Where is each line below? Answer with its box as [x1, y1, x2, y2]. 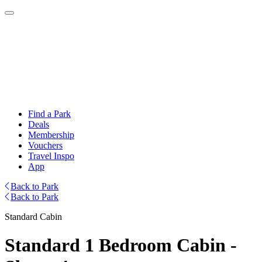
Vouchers [28, 140, 63, 150]
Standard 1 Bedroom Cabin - [5, 235, 237, 256]
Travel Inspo [28, 151, 74, 161]
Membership [28, 130, 74, 140]
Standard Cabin [5, 212, 62, 222]
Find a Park [28, 109, 71, 119]
